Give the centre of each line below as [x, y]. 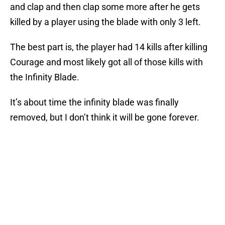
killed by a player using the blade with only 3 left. [105, 22]
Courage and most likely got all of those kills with [106, 62]
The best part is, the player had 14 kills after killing [109, 47]
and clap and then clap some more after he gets [105, 7]
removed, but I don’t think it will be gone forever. [105, 118]
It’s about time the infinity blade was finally [94, 102]
